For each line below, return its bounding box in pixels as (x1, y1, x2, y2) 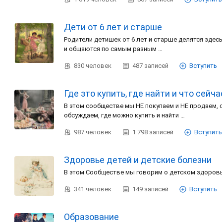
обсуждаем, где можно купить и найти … (64, 111, 186, 119)
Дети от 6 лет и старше (64, 22, 162, 32)
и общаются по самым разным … (64, 45, 164, 53)
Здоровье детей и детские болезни (64, 155, 212, 165)
